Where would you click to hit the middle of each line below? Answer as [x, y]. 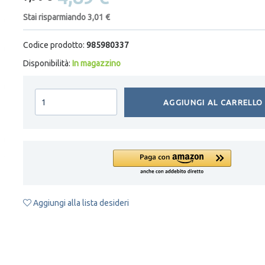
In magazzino [96, 63]
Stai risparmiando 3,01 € [67, 17]
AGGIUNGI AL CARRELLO [213, 102]
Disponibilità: [47, 63]
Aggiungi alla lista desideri [80, 203]
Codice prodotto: [54, 45]
